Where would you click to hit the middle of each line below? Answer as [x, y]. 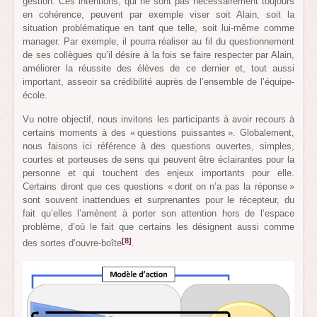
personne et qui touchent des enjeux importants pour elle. [158, 173]
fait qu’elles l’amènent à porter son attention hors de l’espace [158, 214]
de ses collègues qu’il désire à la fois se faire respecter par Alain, [158, 54]
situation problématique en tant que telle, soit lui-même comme [158, 28]
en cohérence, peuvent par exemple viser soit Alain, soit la [158, 14]
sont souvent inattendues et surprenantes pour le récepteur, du [158, 200]
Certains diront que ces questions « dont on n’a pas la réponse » [158, 187]
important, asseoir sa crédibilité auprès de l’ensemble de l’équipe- [158, 81]
